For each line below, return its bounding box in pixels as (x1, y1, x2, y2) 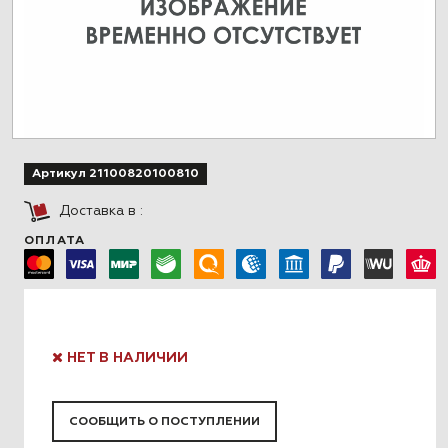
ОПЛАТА (24, 235, 86, 248)
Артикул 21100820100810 (32, 168, 199, 181)
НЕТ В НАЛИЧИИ (63, 351, 188, 366)
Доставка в (59, 204, 140, 219)
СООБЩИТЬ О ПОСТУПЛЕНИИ (69, 416, 260, 429)
